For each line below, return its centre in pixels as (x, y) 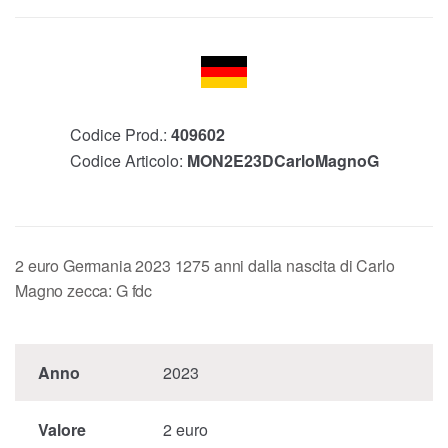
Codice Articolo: (128, 161)
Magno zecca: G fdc (84, 291)
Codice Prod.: (120, 135)
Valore (61, 430)
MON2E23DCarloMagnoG (282, 161)
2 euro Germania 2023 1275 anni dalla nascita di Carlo (205, 266)
